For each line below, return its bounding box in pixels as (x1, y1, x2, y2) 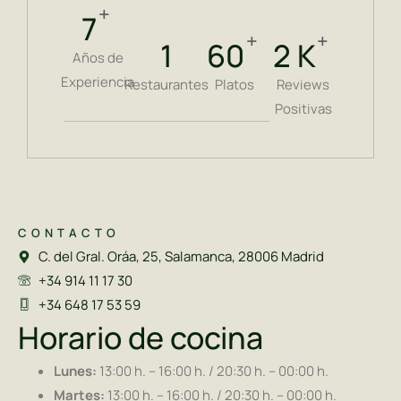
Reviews (277, 75, 330, 95)
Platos (215, 75, 255, 95)
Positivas (274, 99, 332, 119)
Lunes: (54, 362, 97, 381)
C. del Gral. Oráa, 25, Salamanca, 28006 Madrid (38, 247, 324, 267)
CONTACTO (18, 225, 120, 242)
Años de (72, 48, 124, 68)
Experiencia (61, 73, 135, 92)
